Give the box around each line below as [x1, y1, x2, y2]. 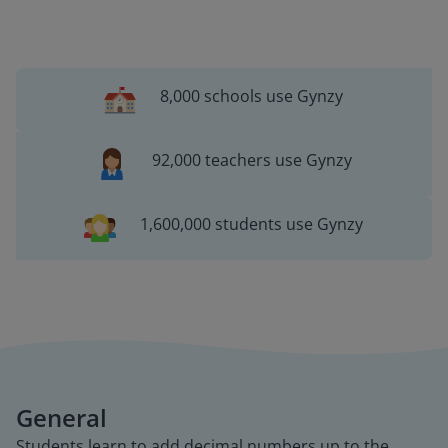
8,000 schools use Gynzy [160, 85, 344, 107]
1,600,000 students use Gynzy [140, 213, 364, 235]
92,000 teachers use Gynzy [151, 149, 352, 171]
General [16, 401, 107, 434]
